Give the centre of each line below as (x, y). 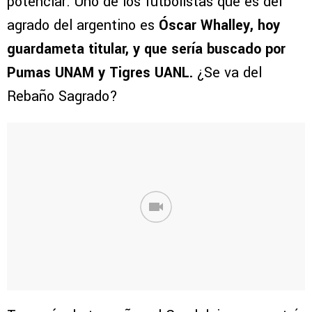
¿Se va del (227, 73)
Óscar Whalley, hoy (217, 26)
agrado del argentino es (81, 26)
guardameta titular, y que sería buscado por (146, 49)
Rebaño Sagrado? (62, 97)
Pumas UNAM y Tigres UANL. (100, 73)
